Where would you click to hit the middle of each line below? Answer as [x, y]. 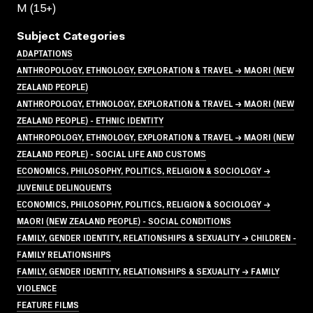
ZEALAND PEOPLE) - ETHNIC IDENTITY [90, 119]
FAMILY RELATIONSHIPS [64, 254]
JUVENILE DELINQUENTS [64, 187]
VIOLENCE [37, 287]
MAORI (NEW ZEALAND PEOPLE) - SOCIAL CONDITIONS [124, 220]
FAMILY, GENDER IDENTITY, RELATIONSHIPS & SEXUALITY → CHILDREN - [156, 237]
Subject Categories [71, 37]
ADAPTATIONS [45, 52]
